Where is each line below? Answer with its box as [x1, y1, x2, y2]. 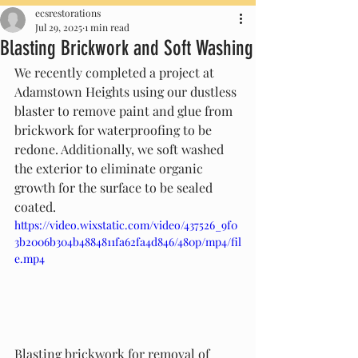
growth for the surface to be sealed [14, 179, 216, 196]
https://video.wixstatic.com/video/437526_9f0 [14, 217, 237, 233]
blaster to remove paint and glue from [14, 102, 236, 119]
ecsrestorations [35, 6, 101, 19]
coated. [14, 198, 59, 215]
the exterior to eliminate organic [14, 160, 206, 177]
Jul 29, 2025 [35, 21, 82, 34]
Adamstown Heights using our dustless [14, 83, 240, 100]
